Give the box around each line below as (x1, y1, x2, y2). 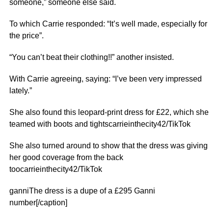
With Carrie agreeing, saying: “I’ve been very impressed (9, 75, 202, 83)
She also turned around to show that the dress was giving (9, 141, 208, 150)
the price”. (9, 31, 44, 40)
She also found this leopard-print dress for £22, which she (9, 108, 209, 116)
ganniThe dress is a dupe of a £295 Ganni (9, 187, 155, 195)
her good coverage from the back (9, 153, 123, 162)
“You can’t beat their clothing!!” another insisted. (9, 53, 174, 61)
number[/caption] (9, 198, 67, 207)
